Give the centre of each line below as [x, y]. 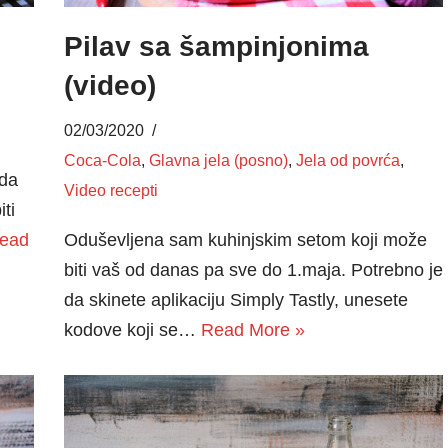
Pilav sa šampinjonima [216, 46]
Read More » [252, 329]
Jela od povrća [347, 159]
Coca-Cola [102, 159]
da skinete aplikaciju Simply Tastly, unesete [235, 299]
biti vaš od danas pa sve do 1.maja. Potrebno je [253, 269]
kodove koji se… [132, 329]
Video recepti [110, 189]
